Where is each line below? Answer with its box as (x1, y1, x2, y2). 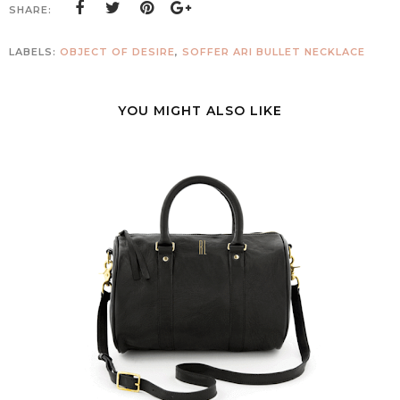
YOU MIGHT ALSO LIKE (118, 103, 282, 119)
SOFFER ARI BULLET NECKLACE (182, 46, 365, 58)
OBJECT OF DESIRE (60, 46, 175, 58)
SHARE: (9, 4, 52, 16)
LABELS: (9, 46, 60, 58)
